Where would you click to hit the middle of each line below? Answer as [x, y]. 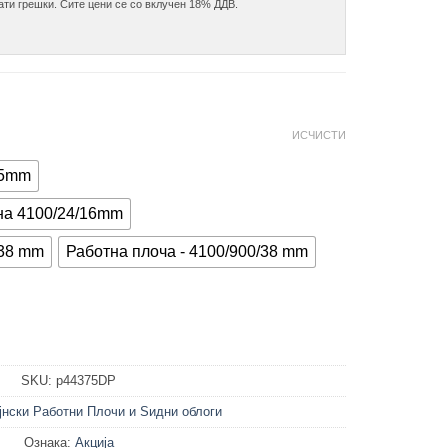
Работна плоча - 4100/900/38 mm [187, 252]
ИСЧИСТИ [319, 135]
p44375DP [86, 381]
